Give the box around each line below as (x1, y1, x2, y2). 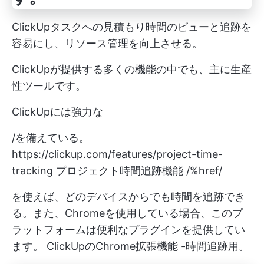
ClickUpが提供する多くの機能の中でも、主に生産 (12, 63, 252, 75)
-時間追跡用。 (178, 240, 249, 252)
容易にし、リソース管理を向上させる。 (12, 37, 203, 49)
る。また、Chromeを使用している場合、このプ (12, 207, 243, 219)
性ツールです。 (12, 80, 86, 92)
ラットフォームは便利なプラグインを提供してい (12, 223, 245, 236)
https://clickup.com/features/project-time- (12, 148, 223, 160)
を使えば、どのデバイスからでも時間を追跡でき (12, 190, 245, 203)
